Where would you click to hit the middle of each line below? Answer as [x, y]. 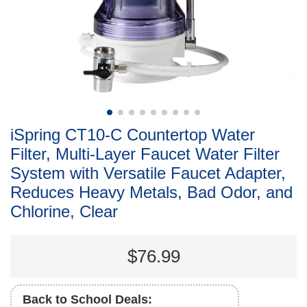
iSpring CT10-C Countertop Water [133, 135]
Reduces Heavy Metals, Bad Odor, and [151, 193]
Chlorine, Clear [64, 212]
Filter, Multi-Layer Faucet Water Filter [145, 154]
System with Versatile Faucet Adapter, [148, 173]
